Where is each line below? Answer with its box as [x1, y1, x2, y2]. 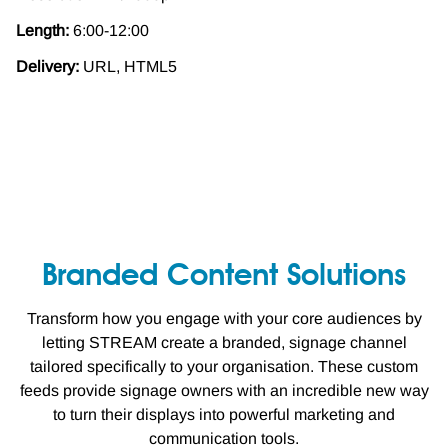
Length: [16, 21, 69, 39]
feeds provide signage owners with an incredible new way [19, 381, 429, 399]
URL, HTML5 [83, 57, 177, 75]
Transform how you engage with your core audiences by [26, 309, 422, 327]
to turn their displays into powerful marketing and [53, 405, 395, 423]
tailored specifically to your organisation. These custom [30, 357, 418, 375]
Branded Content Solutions [42, 261, 406, 292]
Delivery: [16, 57, 83, 75]
